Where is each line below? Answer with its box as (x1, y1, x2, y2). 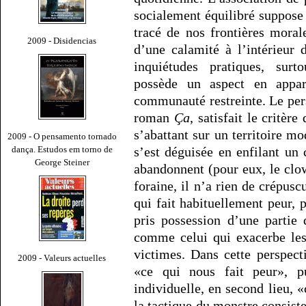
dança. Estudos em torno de (12, 143, 113, 154)
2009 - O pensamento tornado (8, 130, 117, 141)
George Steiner (35, 156, 89, 167)
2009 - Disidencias (27, 35, 97, 46)
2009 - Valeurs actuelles (18, 252, 107, 263)
